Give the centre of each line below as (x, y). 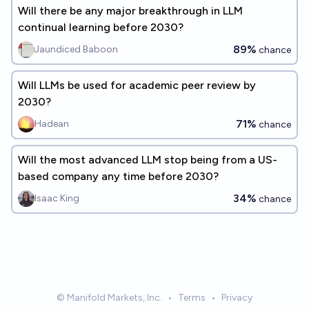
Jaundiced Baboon (76, 49)
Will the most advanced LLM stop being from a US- (148, 160)
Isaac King (57, 198)
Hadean (52, 124)
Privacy (237, 298)
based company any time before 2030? (118, 176)
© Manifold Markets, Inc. (109, 298)
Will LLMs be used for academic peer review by (137, 85)
